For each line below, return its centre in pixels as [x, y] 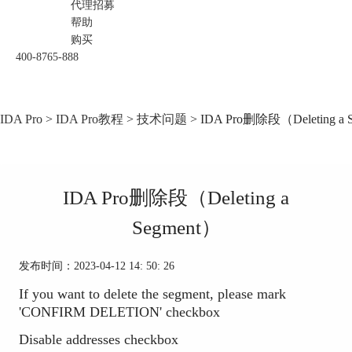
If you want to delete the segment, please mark [152, 294]
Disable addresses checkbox [98, 340]
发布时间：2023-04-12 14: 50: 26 [96, 266]
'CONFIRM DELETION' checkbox [119, 312]
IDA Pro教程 [90, 119]
